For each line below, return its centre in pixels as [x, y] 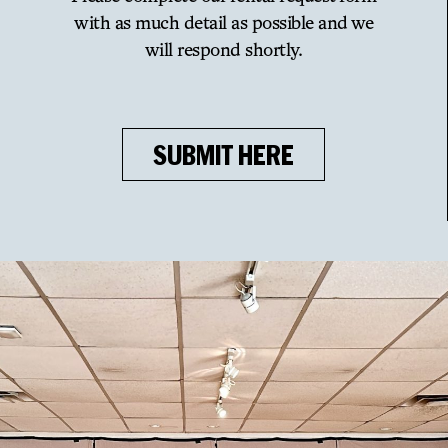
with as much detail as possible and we [223, 22]
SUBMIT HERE [223, 154]
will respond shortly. [223, 49]
